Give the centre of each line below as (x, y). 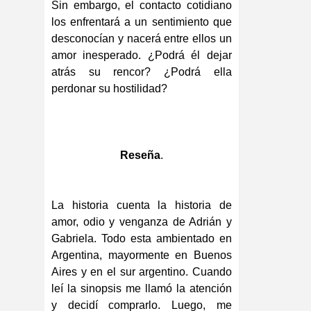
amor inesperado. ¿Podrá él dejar (142, 56)
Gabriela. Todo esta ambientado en (142, 239)
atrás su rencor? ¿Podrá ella (142, 72)
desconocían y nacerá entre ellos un (142, 39)
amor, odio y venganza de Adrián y (142, 222)
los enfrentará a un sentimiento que (142, 22)
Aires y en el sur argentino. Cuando (142, 272)
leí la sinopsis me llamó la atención (142, 289)
